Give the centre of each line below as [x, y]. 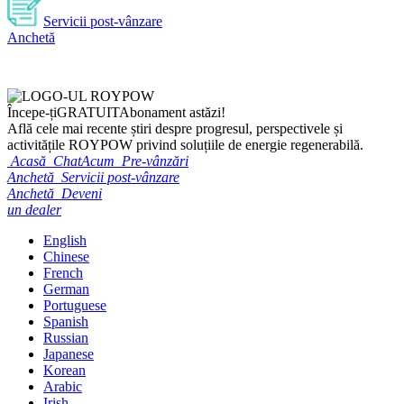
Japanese [69, 353]
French [63, 272]
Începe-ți [32, 112]
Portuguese [75, 305]
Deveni [82, 193]
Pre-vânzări [155, 161]
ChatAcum [84, 161]
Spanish [66, 321]
